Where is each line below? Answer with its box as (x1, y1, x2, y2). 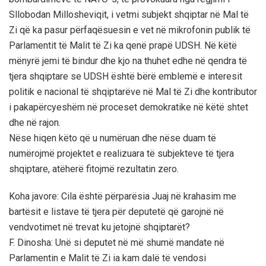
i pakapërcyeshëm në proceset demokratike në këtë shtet (9, 101, 248, 113)
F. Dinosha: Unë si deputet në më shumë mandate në (9, 236, 224, 248)
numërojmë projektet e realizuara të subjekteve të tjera (9, 147, 234, 159)
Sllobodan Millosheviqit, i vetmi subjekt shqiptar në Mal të (9, 8, 249, 20)
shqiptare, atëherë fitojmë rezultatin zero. (9, 163, 179, 175)
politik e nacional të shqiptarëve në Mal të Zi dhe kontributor (9, 85, 257, 97)
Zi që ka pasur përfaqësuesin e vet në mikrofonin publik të (9, 24, 251, 36)
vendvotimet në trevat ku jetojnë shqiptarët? (9, 221, 190, 233)
